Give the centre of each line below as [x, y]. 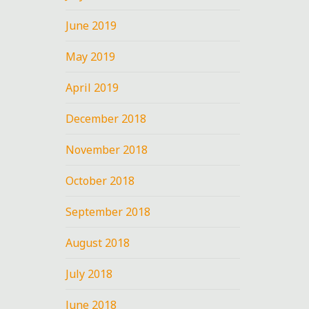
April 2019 [92, 87]
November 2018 [107, 149]
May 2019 [91, 56]
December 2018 [106, 118]
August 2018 [98, 242]
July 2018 [89, 273]
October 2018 [100, 180]
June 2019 [91, 25]
